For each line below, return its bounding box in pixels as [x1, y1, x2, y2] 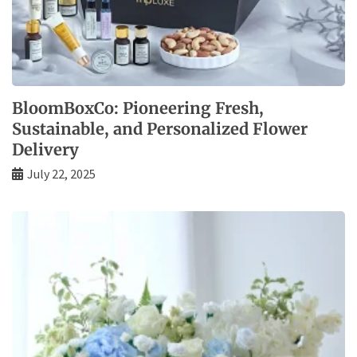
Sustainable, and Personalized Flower [12, 118, 308, 139]
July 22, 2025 [27, 165, 96, 182]
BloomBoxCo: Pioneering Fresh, [12, 97, 264, 118]
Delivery [12, 139, 79, 159]
